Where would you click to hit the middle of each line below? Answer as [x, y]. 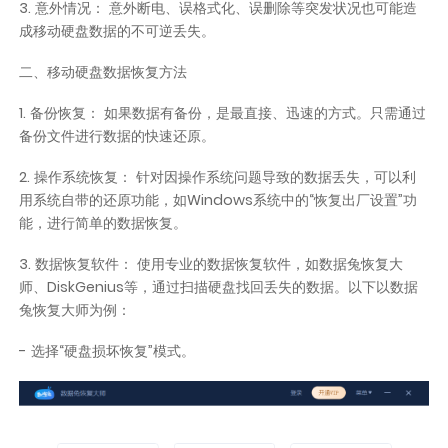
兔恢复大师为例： [75, 309]
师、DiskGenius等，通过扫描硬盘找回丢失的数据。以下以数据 [219, 286]
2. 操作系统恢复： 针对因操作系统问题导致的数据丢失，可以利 [218, 176]
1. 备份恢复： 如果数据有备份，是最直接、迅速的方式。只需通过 [223, 113]
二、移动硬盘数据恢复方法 [103, 72]
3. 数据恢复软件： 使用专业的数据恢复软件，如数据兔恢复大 [211, 263]
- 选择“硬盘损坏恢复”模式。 [107, 350]
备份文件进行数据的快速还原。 [117, 136]
